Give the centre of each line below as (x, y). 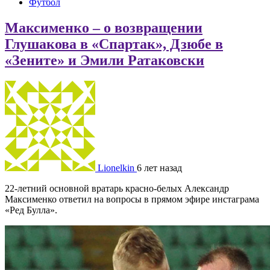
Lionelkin (116, 168)
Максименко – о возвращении (104, 27)
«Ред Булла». (31, 210)
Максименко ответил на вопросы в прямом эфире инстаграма (132, 199)
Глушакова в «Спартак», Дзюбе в (114, 44)
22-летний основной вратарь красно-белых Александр (117, 188)
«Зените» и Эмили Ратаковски (105, 60)
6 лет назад (159, 168)
